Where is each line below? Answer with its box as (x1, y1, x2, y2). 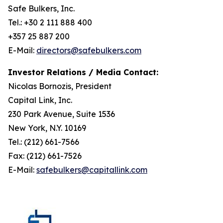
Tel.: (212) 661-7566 (8, 137, 79, 147)
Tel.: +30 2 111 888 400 (8, 17, 92, 27)
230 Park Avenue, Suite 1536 (8, 109, 115, 119)
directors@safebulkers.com (36, 45, 141, 55)
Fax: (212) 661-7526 (8, 151, 82, 161)
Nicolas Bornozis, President (8, 81, 111, 91)
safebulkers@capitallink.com (36, 165, 147, 175)
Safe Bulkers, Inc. (8, 3, 75, 13)
